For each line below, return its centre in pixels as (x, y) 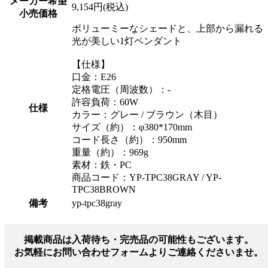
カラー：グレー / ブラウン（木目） (147, 114)
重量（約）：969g (110, 152)
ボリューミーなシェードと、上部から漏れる (167, 28)
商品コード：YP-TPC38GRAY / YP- (147, 177)
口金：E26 (94, 77)
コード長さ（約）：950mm (129, 139)
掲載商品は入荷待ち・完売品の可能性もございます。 (139, 240)
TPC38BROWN (104, 189)
